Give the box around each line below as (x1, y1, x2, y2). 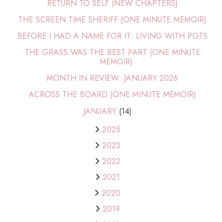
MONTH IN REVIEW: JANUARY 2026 (47, 72, 178, 84)
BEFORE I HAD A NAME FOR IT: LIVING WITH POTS (17, 30, 208, 42)
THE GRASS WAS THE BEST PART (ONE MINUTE (24, 47, 200, 58)
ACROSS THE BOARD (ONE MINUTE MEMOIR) (28, 89, 196, 101)
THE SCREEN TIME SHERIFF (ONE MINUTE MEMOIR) (18, 14, 207, 26)
